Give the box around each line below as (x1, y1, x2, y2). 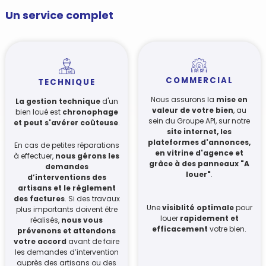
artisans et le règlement (17, 183, 116, 194)
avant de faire (68, 236, 120, 247)
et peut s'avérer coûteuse (13, 117, 118, 128)
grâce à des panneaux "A (149, 158, 250, 169)
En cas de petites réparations (14, 140, 119, 151)
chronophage (62, 106, 118, 117)
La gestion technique (15, 96, 100, 106)
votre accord (14, 236, 69, 247)
